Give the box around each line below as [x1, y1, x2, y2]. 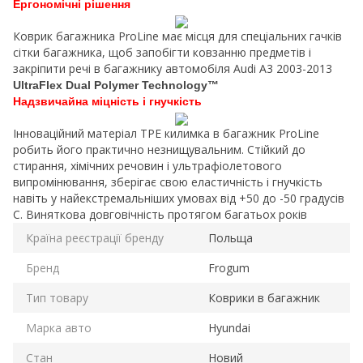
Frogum [208, 260, 250, 276]
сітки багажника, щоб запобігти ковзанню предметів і [13, 45, 311, 61]
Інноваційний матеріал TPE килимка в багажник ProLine [13, 126, 319, 142]
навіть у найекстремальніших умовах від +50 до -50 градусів [13, 190, 344, 207]
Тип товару [26, 290, 88, 306]
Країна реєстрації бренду [26, 230, 164, 246]
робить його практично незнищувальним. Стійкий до [13, 142, 305, 158]
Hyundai [208, 320, 250, 336]
